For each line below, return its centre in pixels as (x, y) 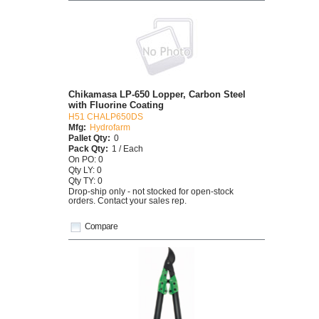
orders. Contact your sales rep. (127, 201)
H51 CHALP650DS (106, 117)
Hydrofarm (110, 127)
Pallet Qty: (89, 138)
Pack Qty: (88, 149)
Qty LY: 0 (85, 170)
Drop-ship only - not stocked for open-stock (151, 192)
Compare (101, 226)
